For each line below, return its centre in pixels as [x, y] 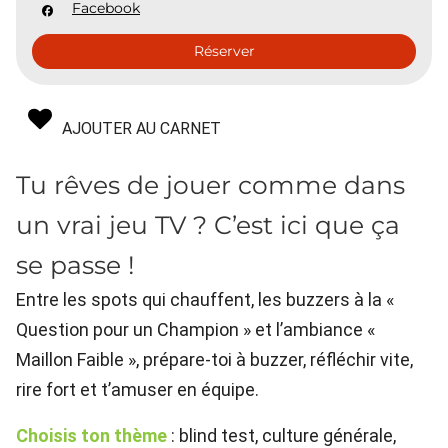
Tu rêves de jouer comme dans [210, 185]
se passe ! [75, 265]
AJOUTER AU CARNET [141, 128]
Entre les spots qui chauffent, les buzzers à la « [205, 299]
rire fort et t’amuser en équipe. [137, 389]
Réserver [224, 51]
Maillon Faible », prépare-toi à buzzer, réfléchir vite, [214, 359]
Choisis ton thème [91, 435]
